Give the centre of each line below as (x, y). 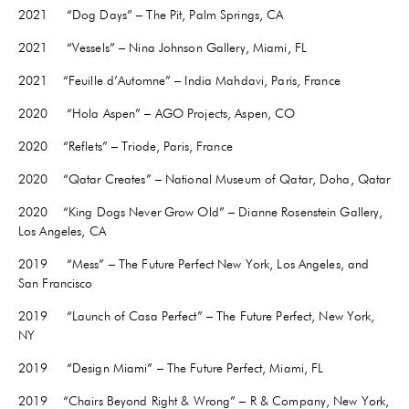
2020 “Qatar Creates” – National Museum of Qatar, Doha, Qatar (204, 179)
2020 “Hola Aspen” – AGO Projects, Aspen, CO (157, 114)
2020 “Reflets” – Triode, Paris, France (126, 147)
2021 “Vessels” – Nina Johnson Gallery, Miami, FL (163, 48)
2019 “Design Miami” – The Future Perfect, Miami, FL (171, 368)
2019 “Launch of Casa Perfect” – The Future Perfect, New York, (197, 316)
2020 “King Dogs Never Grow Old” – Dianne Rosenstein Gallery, (201, 212)
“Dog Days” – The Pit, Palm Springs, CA (175, 15)
